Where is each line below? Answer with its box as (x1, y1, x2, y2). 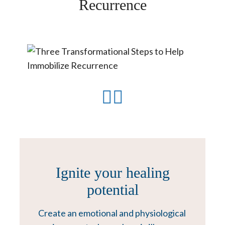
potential (86, 181, 139, 198)
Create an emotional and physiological (38, 207, 186, 219)
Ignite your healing (55, 164, 170, 181)
